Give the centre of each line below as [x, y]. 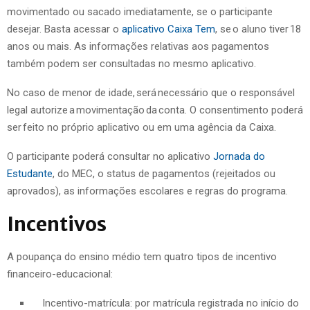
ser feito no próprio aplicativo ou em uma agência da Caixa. [142, 127]
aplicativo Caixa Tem [168, 29]
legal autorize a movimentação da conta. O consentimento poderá [155, 110]
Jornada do [239, 156]
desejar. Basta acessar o [64, 29]
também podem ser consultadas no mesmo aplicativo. [131, 63]
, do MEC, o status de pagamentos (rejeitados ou [164, 173]
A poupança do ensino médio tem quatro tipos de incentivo [142, 256]
